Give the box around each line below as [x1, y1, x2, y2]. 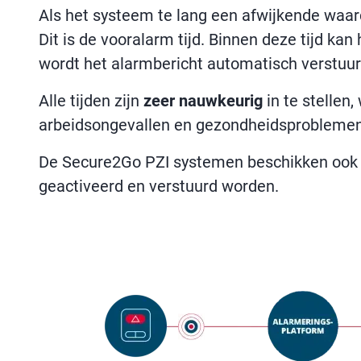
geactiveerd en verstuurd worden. [39, 176, 279, 196]
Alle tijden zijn [39, 91, 143, 110]
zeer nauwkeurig [143, 91, 263, 110]
